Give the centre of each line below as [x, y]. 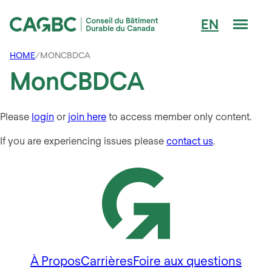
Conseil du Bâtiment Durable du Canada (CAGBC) [120, 38]
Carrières [107, 261]
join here [87, 116]
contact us [190, 141]
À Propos [56, 261]
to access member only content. [179, 116]
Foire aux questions [188, 261]
